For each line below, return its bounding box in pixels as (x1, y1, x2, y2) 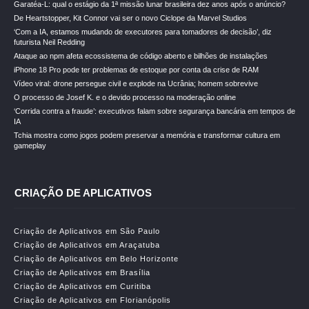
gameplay (14, 141, 46, 150)
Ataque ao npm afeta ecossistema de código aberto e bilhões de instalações (14, 52, 268, 60)
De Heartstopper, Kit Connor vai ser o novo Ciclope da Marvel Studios (14, 14, 247, 22)
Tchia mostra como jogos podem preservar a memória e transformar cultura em (14, 131, 280, 139)
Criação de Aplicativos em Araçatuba (14, 241, 160, 249)
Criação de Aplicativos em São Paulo (14, 227, 160, 235)
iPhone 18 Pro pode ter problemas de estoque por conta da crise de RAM (14, 66, 259, 74)
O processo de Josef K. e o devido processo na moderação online (14, 93, 236, 101)
